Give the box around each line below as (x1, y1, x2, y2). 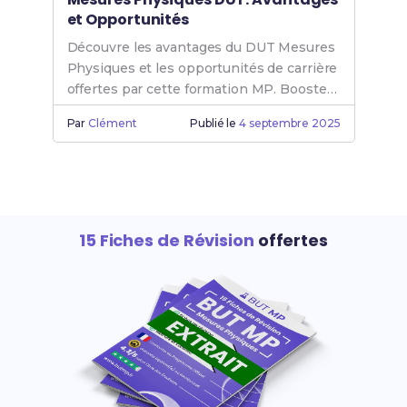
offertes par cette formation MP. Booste (66, 81, 327, 97)
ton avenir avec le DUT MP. (66, 102, 243, 118)
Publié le (190, 116, 240, 130)
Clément (88, 116, 137, 130)
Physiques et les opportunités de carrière (66, 60, 338, 76)
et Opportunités (66, 9, 190, 30)
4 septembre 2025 (239, 116, 341, 130)
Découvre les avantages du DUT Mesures (66, 39, 335, 55)
